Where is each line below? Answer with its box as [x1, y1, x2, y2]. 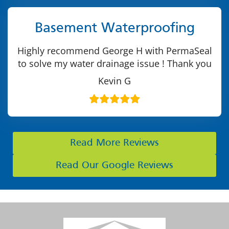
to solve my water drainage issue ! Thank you [17, 57, 212, 70]
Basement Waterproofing [34, 21, 195, 35]
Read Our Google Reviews [56, 161, 173, 170]
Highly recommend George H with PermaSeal [17, 44, 212, 57]
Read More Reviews [70, 138, 159, 148]
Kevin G [98, 74, 131, 87]
